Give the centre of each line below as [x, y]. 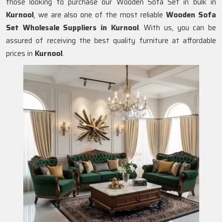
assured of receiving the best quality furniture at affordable [111, 41]
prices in [20, 54]
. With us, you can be [177, 28]
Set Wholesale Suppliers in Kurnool [72, 28]
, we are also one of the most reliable [100, 15]
